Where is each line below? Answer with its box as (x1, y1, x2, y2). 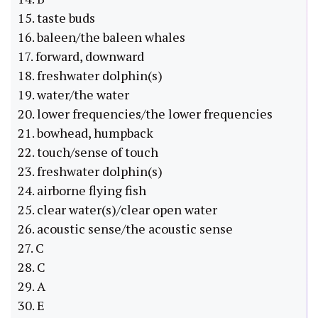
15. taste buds (18, 9, 95, 27)
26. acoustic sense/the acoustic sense (18, 220, 233, 238)
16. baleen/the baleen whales (18, 28, 185, 46)
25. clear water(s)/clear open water (18, 201, 217, 219)
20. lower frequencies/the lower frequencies (18, 105, 273, 123)
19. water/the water (18, 86, 129, 104)
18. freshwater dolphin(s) (18, 67, 163, 84)
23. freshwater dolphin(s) (18, 163, 163, 180)
